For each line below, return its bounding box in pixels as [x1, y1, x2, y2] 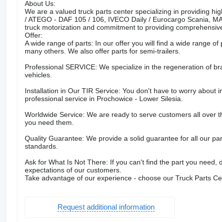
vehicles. [24, 70, 52, 79]
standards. [24, 142, 58, 150]
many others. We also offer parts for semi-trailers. [24, 47, 180, 55]
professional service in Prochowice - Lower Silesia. [24, 94, 183, 103]
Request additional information [57, 203, 155, 212]
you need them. [24, 118, 74, 126]
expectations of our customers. [24, 166, 121, 174]
